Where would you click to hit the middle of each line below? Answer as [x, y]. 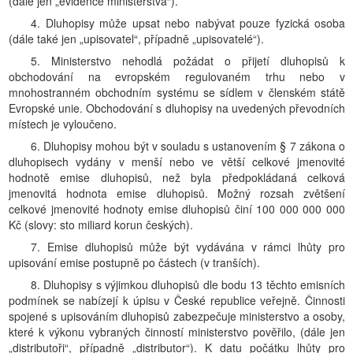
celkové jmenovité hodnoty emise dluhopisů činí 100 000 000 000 [177, 209]
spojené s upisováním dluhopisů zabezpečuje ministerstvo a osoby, [177, 316]
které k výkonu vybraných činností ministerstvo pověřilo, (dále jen [177, 332]
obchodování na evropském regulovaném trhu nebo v [177, 76]
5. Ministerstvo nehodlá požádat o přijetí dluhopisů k [188, 61]
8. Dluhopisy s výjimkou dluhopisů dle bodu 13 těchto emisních [188, 284]
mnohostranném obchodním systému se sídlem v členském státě [177, 92]
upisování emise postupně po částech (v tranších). [134, 262]
